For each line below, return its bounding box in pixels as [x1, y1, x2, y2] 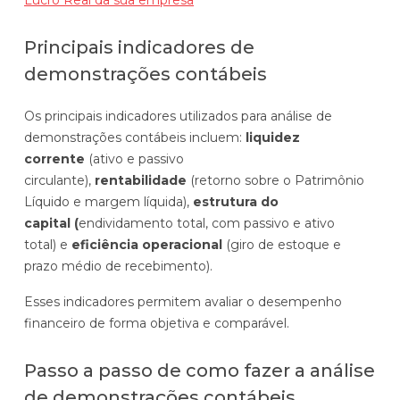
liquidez [246, 129, 300, 146]
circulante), [24, 171, 95, 188]
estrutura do [193, 193, 279, 210]
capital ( [24, 214, 79, 231]
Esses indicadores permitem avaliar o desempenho [24, 293, 342, 310]
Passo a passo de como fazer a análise [24, 359, 375, 381]
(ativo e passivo [88, 150, 184, 167]
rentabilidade [95, 171, 187, 188]
